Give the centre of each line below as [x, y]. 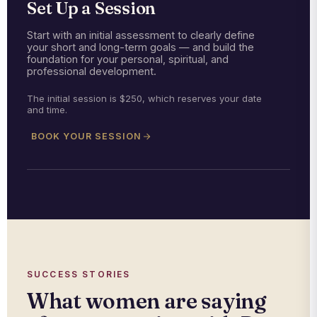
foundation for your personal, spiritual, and [128, 59]
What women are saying [146, 301]
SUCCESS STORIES [79, 275]
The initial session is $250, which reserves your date [144, 99]
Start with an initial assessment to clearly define [141, 35]
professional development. [92, 71]
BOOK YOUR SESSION [86, 137]
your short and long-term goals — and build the [140, 47]
